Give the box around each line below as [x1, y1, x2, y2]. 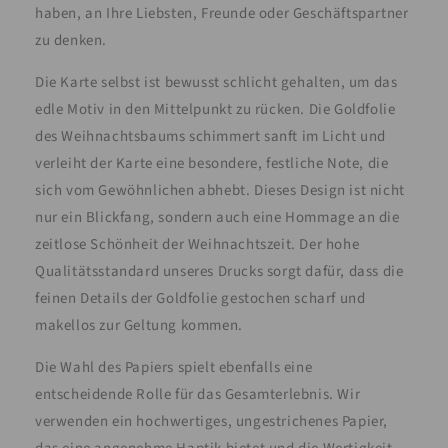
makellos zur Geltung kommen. [35, 315, 243, 337]
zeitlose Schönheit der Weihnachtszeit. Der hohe [35, 234, 360, 256]
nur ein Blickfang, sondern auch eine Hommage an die [35, 207, 400, 229]
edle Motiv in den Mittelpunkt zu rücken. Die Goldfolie [35, 99, 396, 121]
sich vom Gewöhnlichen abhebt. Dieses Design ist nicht [35, 180, 405, 202]
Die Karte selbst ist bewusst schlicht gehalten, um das [35, 72, 398, 94]
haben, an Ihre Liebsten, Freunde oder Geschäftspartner [35, 3, 409, 25]
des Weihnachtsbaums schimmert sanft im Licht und [35, 126, 386, 148]
